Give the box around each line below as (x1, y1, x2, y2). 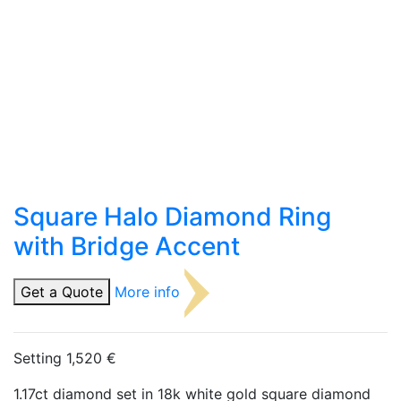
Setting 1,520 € (13, 349, 116, 368)
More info (110, 282, 184, 301)
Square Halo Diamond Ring (13, 200, 331, 232)
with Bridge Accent (13, 230, 240, 261)
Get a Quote (21, 282, 103, 301)
